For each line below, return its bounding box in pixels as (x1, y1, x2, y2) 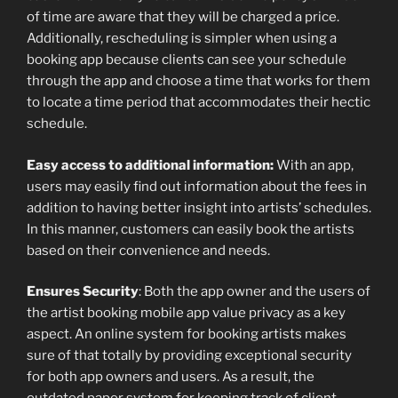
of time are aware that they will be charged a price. (27, 9, 339, 26)
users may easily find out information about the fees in (27, 178, 367, 195)
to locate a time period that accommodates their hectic (27, 94, 370, 111)
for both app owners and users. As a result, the (27, 369, 314, 386)
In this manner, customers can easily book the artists (27, 220, 354, 237)
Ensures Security (27, 283, 139, 300)
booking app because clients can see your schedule (27, 52, 346, 68)
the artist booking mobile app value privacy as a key (27, 305, 346, 322)
